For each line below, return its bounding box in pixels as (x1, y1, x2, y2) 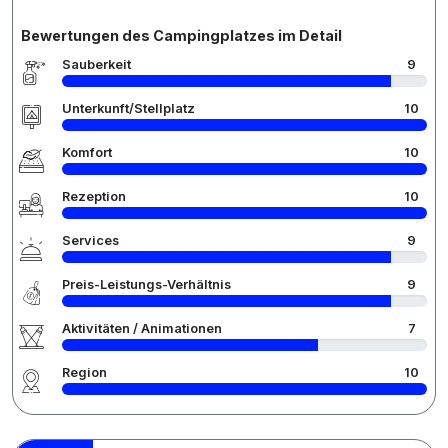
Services (62, 233, 119, 249)
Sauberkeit (62, 57, 131, 73)
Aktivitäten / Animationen (62, 321, 222, 337)
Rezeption (62, 189, 126, 205)
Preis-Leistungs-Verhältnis (62, 277, 231, 293)
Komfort (62, 145, 112, 161)
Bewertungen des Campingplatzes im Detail (21, 27, 342, 45)
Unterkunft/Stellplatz (62, 101, 195, 117)
